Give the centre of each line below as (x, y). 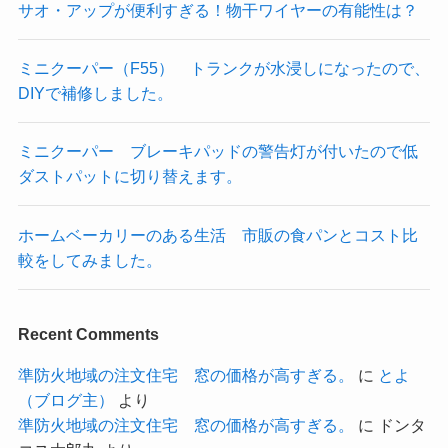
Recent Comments (88, 333)
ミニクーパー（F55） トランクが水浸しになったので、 (223, 68)
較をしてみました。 (89, 259)
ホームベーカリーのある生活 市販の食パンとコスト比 (217, 234)
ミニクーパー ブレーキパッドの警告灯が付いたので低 (217, 151)
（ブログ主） (65, 400)
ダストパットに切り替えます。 (129, 176)
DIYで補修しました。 (95, 93)
